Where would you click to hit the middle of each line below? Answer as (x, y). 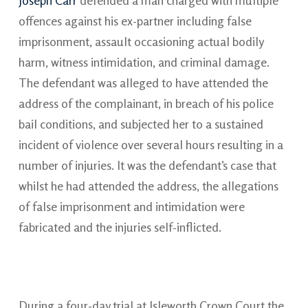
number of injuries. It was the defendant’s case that (147, 165)
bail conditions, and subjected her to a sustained (141, 124)
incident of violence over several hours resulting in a (151, 144)
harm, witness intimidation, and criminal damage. (144, 62)
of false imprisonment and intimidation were (131, 206)
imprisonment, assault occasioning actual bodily (141, 41)
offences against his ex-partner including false (135, 21)
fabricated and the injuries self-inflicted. (120, 227)
